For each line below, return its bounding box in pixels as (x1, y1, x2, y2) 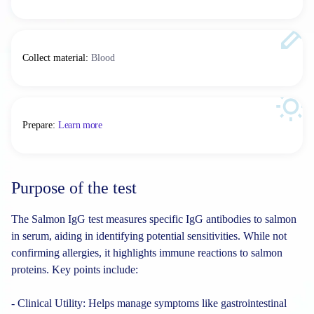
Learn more (58, 120, 102, 130)
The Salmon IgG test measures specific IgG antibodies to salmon (11, 213, 296, 225)
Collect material (22, 53, 86, 63)
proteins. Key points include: (11, 264, 138, 275)
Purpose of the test (11, 179, 137, 197)
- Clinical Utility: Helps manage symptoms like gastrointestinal (11, 297, 287, 309)
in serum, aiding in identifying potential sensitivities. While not (11, 230, 287, 242)
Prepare (22, 120, 53, 130)
